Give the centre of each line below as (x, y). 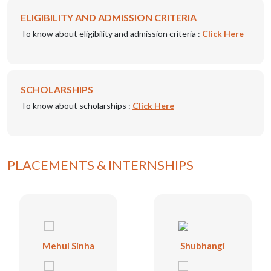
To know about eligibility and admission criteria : (111, 34)
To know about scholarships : (77, 106)
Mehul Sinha (68, 246)
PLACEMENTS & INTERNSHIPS (100, 165)
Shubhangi (203, 246)
